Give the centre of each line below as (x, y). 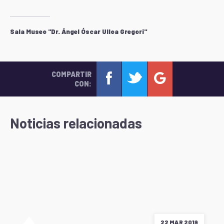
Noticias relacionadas (76, 123)
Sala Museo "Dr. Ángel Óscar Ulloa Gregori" (78, 31)
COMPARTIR (71, 74)
